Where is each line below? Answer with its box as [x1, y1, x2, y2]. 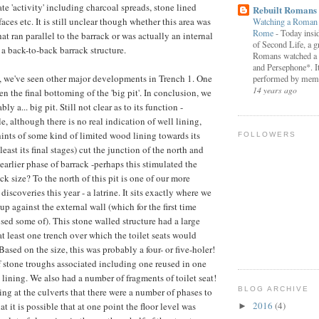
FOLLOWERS [238, 130, 297, 139]
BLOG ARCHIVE [238, 284, 310, 293]
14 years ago [253, 83, 297, 95]
